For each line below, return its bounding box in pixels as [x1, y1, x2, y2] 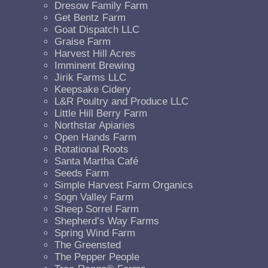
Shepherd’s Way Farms [54, 215, 160, 227]
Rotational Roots [54, 144, 129, 156]
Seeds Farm [54, 167, 109, 179]
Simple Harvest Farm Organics [54, 179, 194, 191]
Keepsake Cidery [54, 84, 132, 96]
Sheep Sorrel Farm [54, 203, 139, 215]
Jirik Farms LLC [54, 72, 127, 84]
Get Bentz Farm [54, 12, 126, 24]
